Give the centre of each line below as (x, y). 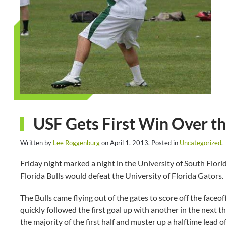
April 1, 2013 (129, 143)
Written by (37, 143)
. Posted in (164, 143)
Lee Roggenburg (76, 143)
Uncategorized (201, 143)
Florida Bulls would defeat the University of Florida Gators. (122, 175)
